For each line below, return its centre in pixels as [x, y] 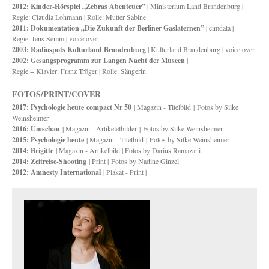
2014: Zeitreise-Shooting [49, 161]
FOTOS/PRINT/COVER [56, 94]
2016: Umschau [36, 129]
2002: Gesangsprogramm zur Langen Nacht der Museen [98, 60]
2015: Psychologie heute [48, 140]
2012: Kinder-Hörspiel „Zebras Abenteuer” [79, 6]
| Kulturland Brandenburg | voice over [200, 49]
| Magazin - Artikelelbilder [100, 128]
